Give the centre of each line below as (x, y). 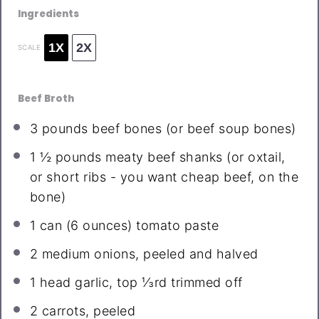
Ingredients (48, 14)
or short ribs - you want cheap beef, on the (164, 177)
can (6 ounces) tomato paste (127, 226)
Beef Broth (46, 98)
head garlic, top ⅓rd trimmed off (139, 283)
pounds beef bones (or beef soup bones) (167, 129)
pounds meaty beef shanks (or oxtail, (168, 157)
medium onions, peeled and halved (148, 254)
